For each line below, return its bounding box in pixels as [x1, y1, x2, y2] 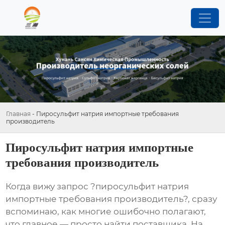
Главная [6, 110, 31, 118]
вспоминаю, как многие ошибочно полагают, [6, 206, 206, 216]
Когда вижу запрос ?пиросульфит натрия [6, 181, 189, 191]
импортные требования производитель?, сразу [6, 193, 217, 204]
